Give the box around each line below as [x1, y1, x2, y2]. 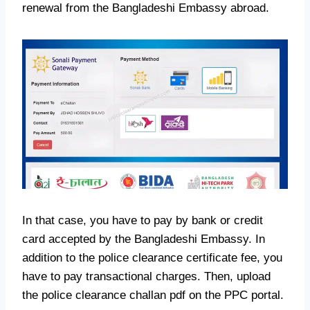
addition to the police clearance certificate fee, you [22, 251, 282, 265]
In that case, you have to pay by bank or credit [22, 214, 263, 228]
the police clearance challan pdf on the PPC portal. [22, 289, 284, 302]
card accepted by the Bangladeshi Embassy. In [22, 232, 265, 246]
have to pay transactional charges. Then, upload [22, 270, 271, 284]
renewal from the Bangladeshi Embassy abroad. [22, 1, 269, 15]
